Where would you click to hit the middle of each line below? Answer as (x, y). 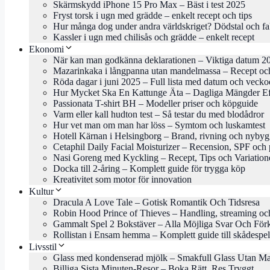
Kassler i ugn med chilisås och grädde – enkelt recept (154, 37)
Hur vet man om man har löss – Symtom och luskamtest (159, 125)
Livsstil (43, 247)
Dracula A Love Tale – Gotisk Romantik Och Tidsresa (156, 202)
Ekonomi (46, 49)
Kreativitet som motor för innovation (122, 180)
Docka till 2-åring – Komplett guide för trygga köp (149, 169)
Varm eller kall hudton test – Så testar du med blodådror (159, 115)
